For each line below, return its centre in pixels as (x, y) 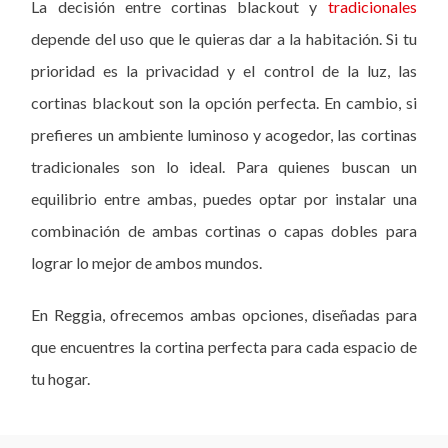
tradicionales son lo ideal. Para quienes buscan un (224, 166)
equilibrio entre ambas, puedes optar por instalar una (224, 198)
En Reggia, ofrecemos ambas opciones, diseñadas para (224, 314)
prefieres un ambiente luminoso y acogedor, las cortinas (224, 134)
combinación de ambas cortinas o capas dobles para (224, 230)
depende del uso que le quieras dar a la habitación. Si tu (224, 38)
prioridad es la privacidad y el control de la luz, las (224, 70)
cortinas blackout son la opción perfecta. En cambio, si (224, 102)
